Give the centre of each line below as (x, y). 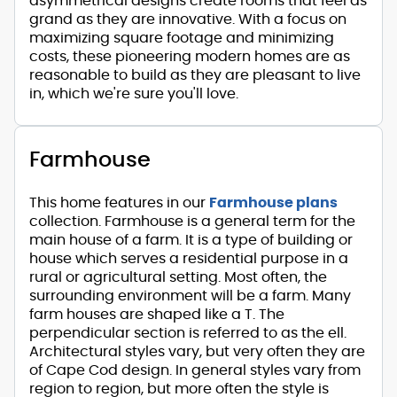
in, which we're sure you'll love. (134, 93)
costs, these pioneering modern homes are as (190, 56)
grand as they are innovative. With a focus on (188, 19)
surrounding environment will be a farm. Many (190, 296)
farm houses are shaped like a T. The (157, 314)
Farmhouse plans (273, 202)
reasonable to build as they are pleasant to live (195, 75)
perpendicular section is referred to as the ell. (188, 333)
